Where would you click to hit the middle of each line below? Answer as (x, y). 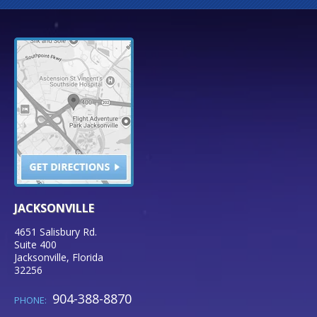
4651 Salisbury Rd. (56, 232)
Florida (88, 258)
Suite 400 (35, 245)
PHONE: (31, 300)
